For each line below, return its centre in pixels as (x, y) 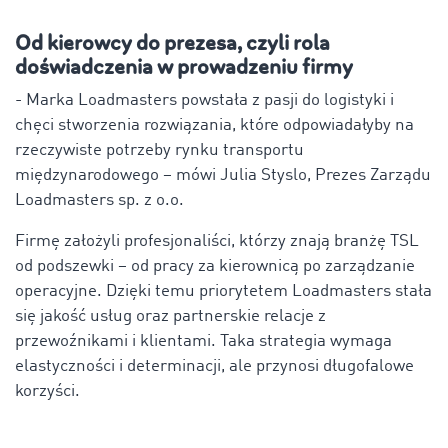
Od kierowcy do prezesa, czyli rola (172, 43)
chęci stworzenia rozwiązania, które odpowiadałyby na (214, 125)
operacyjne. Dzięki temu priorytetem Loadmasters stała (223, 291)
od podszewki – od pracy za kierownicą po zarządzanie (215, 266)
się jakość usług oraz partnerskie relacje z (170, 316)
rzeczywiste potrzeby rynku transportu (159, 150)
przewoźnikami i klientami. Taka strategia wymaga (203, 341)
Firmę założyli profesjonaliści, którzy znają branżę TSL (217, 241)
